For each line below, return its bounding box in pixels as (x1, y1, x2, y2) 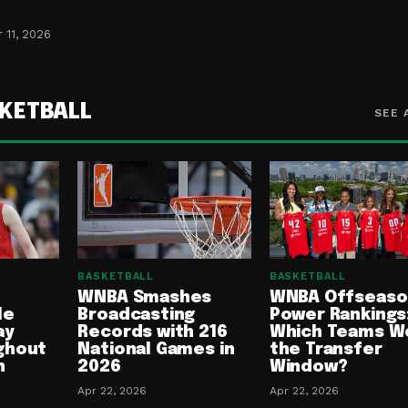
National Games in (77, 342, 235, 359)
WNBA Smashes (77, 290, 212, 307)
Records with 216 (77, 324, 228, 342)
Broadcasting (77, 307, 196, 324)
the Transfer (269, 342, 382, 359)
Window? (269, 359, 348, 376)
